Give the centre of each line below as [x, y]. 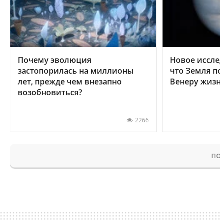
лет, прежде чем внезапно [70, 81]
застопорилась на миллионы [76, 70]
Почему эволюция [55, 60]
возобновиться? [50, 92]
